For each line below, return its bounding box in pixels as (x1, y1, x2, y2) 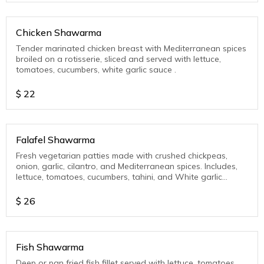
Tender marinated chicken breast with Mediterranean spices (16, 43, 246, 54)
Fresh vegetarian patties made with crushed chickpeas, (16, 150, 227, 161)
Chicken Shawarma (16, 27, 101, 39)
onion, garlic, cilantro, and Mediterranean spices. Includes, (16, 161, 237, 172)
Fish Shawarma (16, 241, 84, 253)
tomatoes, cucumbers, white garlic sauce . (16, 64, 176, 75)
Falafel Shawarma (16, 134, 95, 146)
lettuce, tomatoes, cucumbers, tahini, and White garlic (16, 171, 222, 183)
